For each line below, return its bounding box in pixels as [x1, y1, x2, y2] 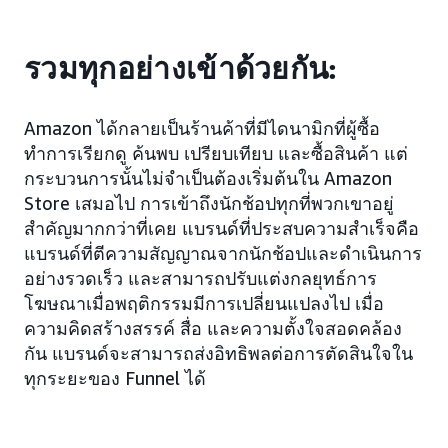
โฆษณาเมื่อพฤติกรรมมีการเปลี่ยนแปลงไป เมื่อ [24, 292, 384, 315]
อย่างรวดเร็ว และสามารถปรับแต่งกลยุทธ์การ [24, 267, 377, 290]
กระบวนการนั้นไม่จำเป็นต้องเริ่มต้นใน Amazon [24, 167, 392, 190]
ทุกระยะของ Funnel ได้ [24, 367, 206, 390]
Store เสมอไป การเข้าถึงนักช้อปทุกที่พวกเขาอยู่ [24, 192, 394, 215]
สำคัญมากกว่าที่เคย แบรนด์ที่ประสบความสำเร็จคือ [24, 217, 419, 240]
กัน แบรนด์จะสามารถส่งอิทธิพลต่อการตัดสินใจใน [24, 342, 413, 365]
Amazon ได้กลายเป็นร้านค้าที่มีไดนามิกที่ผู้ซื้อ [24, 117, 380, 140]
